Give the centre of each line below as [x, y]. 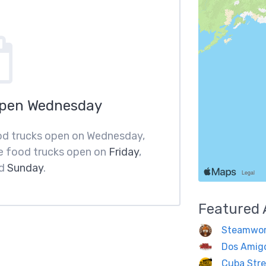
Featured [230, 209]
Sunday [25, 168]
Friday [124, 152]
